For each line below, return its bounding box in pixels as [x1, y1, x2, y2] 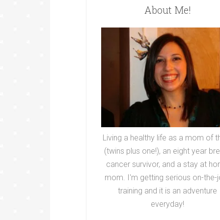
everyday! [151, 199, 184, 209]
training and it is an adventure [118, 186, 217, 195]
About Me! [144, 3, 191, 16]
